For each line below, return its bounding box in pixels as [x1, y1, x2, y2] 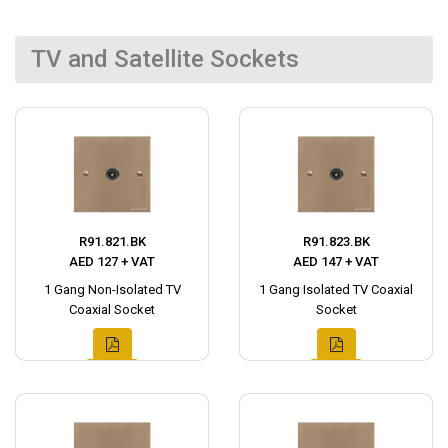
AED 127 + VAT [69, 254, 155, 269]
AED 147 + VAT [293, 254, 379, 269]
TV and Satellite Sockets [31, 45, 299, 73]
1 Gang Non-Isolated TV [43, 282, 181, 297]
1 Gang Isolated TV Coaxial [259, 282, 413, 297]
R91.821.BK [78, 234, 146, 249]
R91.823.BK [302, 234, 370, 249]
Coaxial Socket [69, 302, 155, 317]
